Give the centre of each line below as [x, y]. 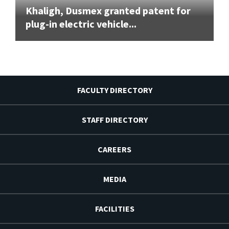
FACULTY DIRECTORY [114, 90]
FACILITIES [114, 208]
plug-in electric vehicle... [81, 24]
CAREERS [114, 149]
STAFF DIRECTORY [114, 119]
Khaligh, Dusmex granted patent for [108, 10]
